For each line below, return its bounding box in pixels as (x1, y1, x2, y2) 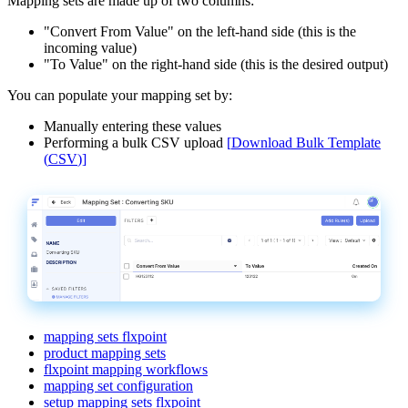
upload (184, 134, 223, 150)
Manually (44, 117, 98, 134)
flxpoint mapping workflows (44, 362, 208, 378)
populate (58, 87, 107, 103)
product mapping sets (44, 345, 166, 362)
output (347, 56, 383, 72)
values (185, 117, 221, 134)
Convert (50, 23, 97, 39)
